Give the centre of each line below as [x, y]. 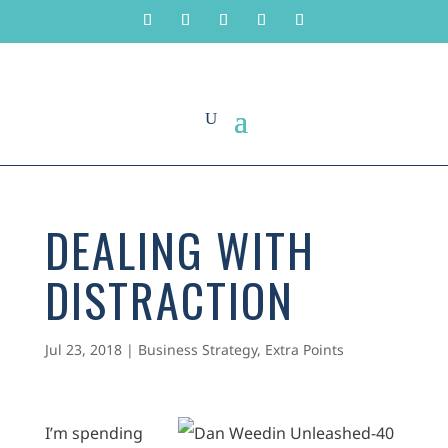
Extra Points [304, 349]
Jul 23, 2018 [83, 349]
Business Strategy [197, 349]
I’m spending [93, 433]
